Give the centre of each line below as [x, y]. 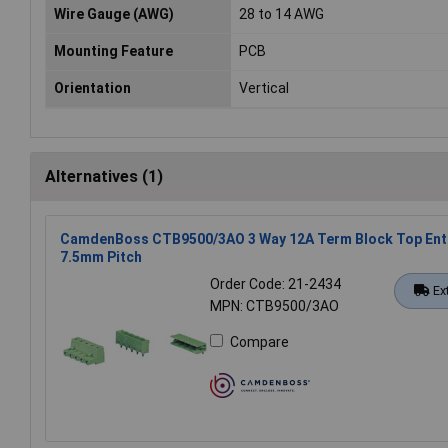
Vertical [264, 88]
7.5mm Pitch [101, 257]
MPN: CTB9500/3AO [274, 306]
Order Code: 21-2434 [275, 284]
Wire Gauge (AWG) [114, 14]
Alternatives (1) [104, 177]
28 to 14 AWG [282, 14]
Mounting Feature [113, 51]
